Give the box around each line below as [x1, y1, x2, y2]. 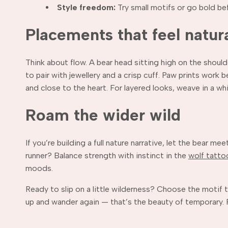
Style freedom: [57, 2, 116, 12]
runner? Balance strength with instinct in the [25, 150, 188, 160]
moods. [25, 163, 53, 173]
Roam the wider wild [25, 105, 181, 125]
